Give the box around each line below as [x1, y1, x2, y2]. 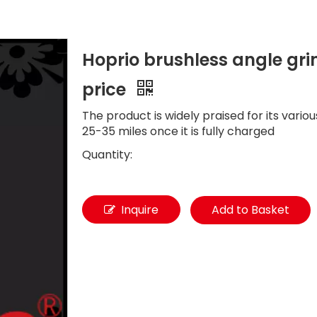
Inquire [121, 202, 158, 218]
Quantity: [82, 146, 132, 163]
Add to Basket [212, 202, 289, 218]
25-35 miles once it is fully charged [82, 123, 275, 139]
